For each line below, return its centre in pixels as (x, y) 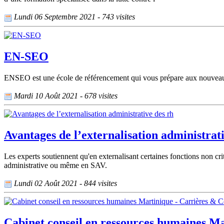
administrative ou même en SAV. (55, 165)
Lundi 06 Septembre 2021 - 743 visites (73, 17)
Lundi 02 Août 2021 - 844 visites (64, 183)
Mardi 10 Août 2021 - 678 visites (65, 95)
